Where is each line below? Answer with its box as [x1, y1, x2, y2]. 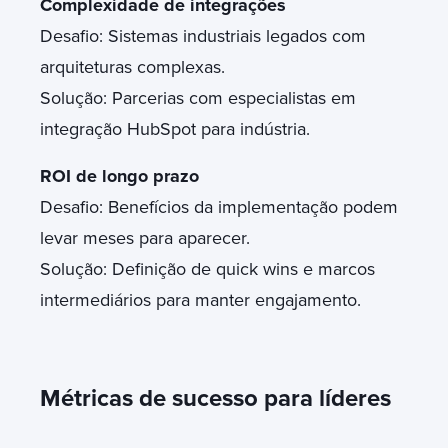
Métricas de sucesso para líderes [40, 383, 391, 413]
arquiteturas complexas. [40, 55, 230, 78]
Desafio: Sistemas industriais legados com [40, 24, 366, 47]
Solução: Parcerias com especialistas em [40, 86, 356, 109]
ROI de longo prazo [40, 164, 199, 187]
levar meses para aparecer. [40, 226, 255, 249]
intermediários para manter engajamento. [40, 288, 361, 311]
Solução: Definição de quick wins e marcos [40, 257, 375, 280]
